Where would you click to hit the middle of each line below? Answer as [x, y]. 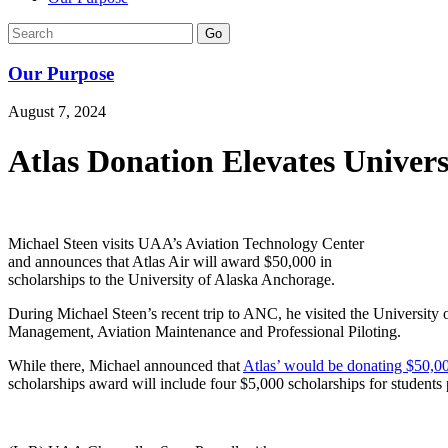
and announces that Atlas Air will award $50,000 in [170, 262]
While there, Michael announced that [125, 366]
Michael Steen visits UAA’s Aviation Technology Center [186, 244]
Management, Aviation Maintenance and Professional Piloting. [204, 332]
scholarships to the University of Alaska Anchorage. [171, 280]
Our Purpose [61, 73]
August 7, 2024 [57, 112]
